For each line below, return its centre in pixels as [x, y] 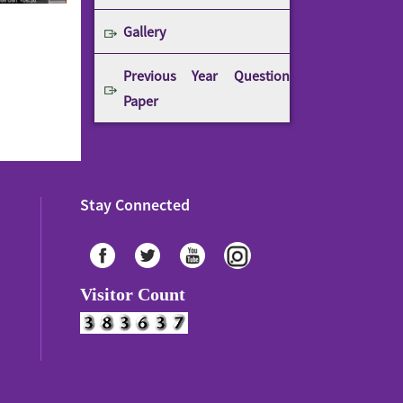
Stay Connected [134, 205]
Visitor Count [132, 294]
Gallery [144, 31]
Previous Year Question [206, 76]
